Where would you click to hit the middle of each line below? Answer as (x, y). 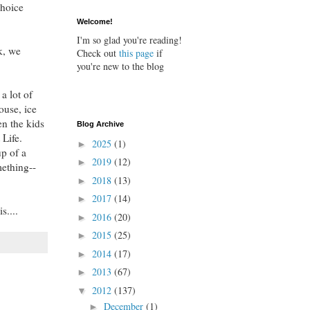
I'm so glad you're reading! (129, 40)
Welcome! (95, 22)
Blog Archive (100, 124)
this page (135, 53)
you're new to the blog (120, 66)
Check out (97, 53)
